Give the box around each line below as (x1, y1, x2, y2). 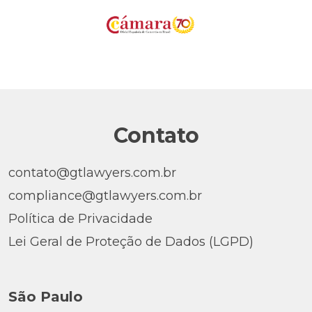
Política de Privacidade (8, 210, 153, 226)
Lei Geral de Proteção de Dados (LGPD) (8, 233, 253, 249)
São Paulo (8, 288, 83, 306)
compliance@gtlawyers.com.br (8, 187, 202, 203)
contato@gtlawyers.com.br (8, 165, 176, 181)
